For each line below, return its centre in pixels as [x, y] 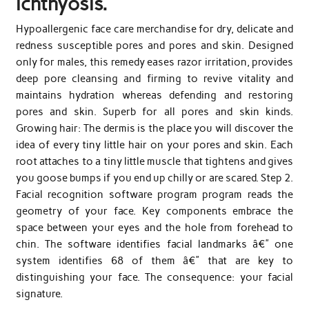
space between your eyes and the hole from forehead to [154, 228]
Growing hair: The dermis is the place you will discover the [154, 129]
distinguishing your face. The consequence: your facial [154, 278]
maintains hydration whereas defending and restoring [154, 96]
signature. [39, 294]
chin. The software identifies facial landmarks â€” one [154, 245]
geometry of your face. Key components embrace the [154, 211]
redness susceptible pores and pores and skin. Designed [154, 46]
